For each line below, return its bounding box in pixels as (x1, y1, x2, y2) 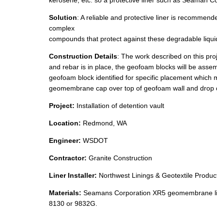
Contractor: (48, 154, 89, 162)
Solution (48, 14, 77, 22)
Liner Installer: (48, 171, 99, 180)
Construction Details (48, 52, 117, 61)
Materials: (48, 189, 83, 197)
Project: (48, 102, 77, 110)
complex (48, 24, 75, 32)
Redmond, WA (82, 119, 127, 127)
